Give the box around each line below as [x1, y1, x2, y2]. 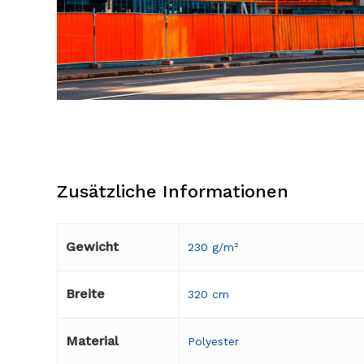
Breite [66, 286, 105, 302]
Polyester [188, 335, 239, 349]
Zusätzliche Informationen [57, 181, 288, 202]
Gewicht [66, 239, 119, 255]
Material [66, 333, 119, 349]
